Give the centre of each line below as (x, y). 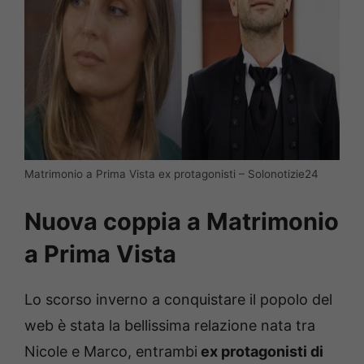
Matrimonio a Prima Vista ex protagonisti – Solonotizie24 (171, 174)
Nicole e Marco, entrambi (111, 352)
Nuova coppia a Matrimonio (182, 222)
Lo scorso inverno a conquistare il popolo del (178, 300)
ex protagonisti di (260, 352)
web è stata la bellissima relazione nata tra (170, 326)
